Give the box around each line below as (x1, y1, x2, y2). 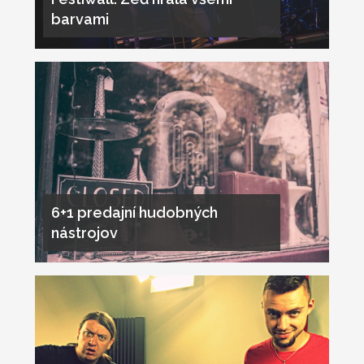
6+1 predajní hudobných (50, 204, 218, 222)
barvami (50, 11, 109, 28)
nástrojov (50, 224, 118, 242)
